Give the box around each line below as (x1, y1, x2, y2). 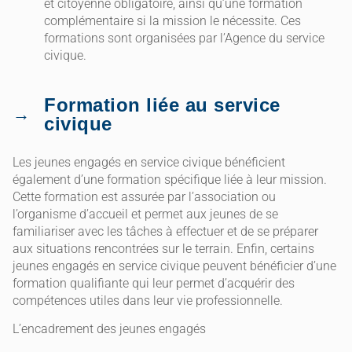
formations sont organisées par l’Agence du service (44, 31, 324, 46)
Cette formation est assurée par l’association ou (13, 189, 276, 205)
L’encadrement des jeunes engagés (13, 321, 206, 337)
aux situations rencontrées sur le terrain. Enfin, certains (13, 241, 314, 257)
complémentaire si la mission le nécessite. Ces (44, 13, 301, 29)
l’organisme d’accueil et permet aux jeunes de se (13, 207, 278, 222)
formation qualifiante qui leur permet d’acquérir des (13, 276, 295, 291)
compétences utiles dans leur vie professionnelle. (13, 293, 283, 309)
